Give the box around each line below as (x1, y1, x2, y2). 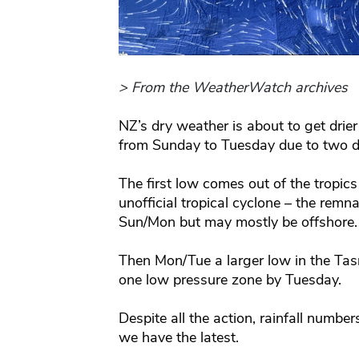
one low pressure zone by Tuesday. (118, 270, 341, 290)
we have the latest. (118, 328, 239, 348)
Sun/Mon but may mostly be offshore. (118, 212, 357, 232)
